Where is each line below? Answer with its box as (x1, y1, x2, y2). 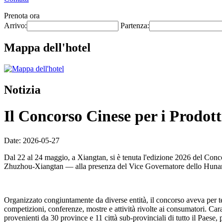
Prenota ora (4, 11, 40, 20)
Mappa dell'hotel (4, 41, 91, 54)
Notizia (4, 83, 41, 96)
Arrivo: (4, 21, 27, 30)
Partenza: (120, 21, 149, 30)
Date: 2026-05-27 (4, 136, 59, 145)
